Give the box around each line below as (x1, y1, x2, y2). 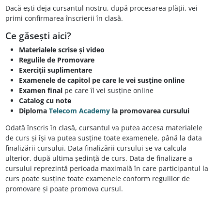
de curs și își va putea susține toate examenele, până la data (5, 133, 202, 143)
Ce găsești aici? (5, 29, 71, 43)
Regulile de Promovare (18, 55, 94, 65)
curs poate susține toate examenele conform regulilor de (5, 174, 190, 184)
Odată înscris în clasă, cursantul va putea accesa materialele (5, 123, 202, 133)
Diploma (18, 106, 49, 116)
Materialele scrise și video (18, 45, 105, 55)
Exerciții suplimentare (18, 65, 92, 75)
